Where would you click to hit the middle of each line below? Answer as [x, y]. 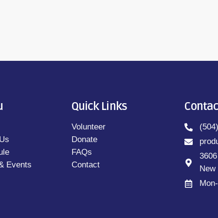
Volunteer [88, 127]
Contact [85, 165]
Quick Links [99, 107]
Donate [84, 140]
